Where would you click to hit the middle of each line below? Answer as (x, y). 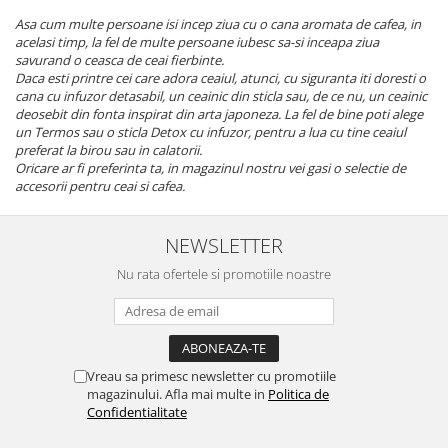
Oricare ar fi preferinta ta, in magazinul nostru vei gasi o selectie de (210, 167)
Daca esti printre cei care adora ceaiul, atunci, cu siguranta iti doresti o (220, 77)
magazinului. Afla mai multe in (177, 393)
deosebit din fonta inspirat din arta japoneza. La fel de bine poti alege (219, 113)
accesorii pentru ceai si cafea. (100, 185)
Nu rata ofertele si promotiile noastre (224, 273)
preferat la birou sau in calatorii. (108, 149)
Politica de (298, 393)
